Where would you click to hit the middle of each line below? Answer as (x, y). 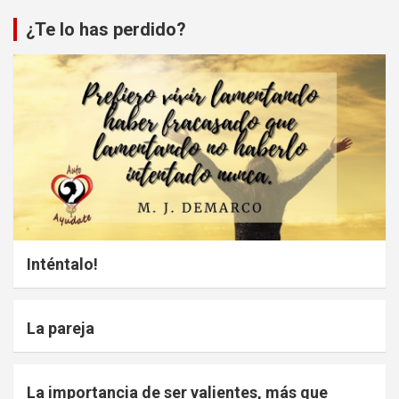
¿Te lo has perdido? (106, 30)
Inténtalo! (62, 265)
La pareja (61, 329)
